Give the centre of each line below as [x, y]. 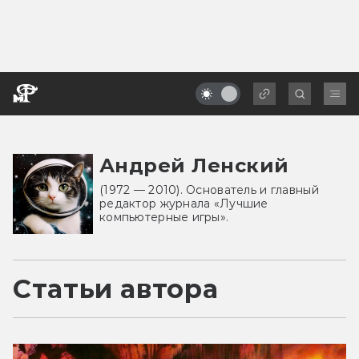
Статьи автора [116, 288]
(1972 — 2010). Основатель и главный [209, 190]
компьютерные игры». [164, 217]
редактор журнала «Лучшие [184, 203]
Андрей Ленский [194, 165]
